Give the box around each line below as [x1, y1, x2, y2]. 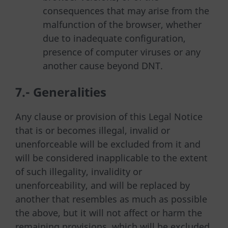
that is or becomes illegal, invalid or [15, 124, 170, 136]
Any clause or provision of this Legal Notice [15, 110, 203, 123]
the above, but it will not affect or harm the [15, 206, 202, 219]
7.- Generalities [15, 83, 106, 100]
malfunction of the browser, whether [43, 18, 202, 31]
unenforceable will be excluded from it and [15, 137, 201, 150]
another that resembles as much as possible [15, 192, 207, 205]
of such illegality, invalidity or [15, 165, 142, 178]
